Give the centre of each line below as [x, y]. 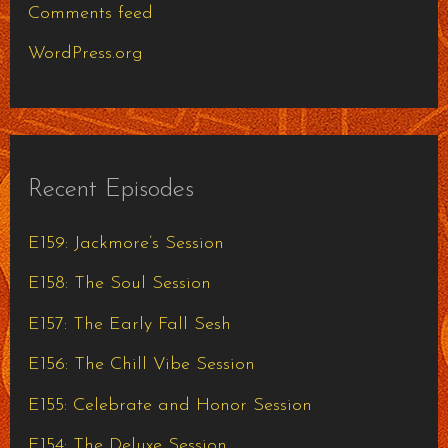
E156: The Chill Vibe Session [141, 365]
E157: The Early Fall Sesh [129, 324]
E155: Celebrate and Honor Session [169, 405]
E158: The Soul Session [119, 284]
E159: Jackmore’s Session [125, 243]
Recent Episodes [110, 190]
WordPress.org [85, 54]
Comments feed [90, 13]
